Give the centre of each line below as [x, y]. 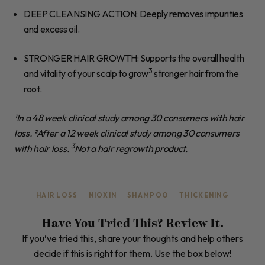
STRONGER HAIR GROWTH [80, 58]
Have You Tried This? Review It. [132, 224]
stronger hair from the [195, 74]
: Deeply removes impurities [190, 14]
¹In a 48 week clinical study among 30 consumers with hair [130, 118]
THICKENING [204, 195]
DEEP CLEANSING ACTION [80, 14]
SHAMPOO [148, 195]
